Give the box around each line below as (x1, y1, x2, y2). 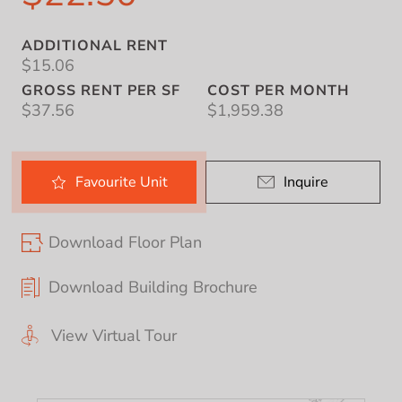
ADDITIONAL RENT (22, 36, 169, 56)
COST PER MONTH (207, 81, 349, 100)
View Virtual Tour (51, 325, 177, 346)
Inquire (284, 171, 328, 192)
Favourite (74, 171, 140, 192)
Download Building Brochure (48, 276, 258, 298)
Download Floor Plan (48, 232, 202, 253)
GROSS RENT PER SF (22, 81, 181, 100)
